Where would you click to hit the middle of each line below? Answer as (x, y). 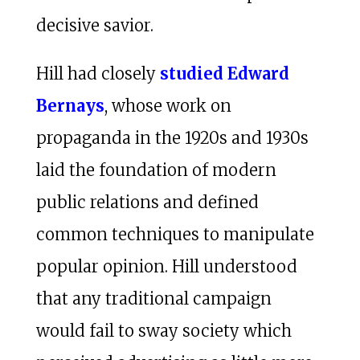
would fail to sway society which (164, 330)
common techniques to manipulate (175, 234)
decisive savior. (94, 25)
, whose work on (168, 105)
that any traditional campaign (153, 298)
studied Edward (224, 73)
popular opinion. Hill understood (166, 266)
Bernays (70, 105)
